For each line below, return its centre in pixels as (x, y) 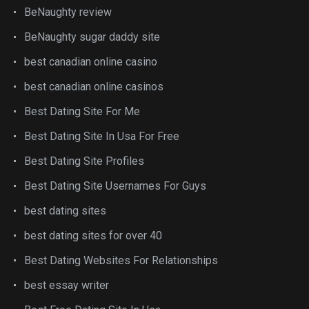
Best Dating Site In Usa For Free (102, 136)
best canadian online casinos (94, 87)
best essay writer (67, 285)
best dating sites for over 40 (93, 236)
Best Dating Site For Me (82, 111)
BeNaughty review (68, 12)
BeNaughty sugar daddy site (92, 37)
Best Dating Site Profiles (84, 161)
